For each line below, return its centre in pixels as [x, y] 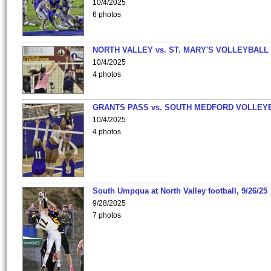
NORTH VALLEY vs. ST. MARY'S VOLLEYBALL [181, 50]
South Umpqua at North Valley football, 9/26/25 [180, 191]
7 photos [107, 215]
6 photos [107, 15]
